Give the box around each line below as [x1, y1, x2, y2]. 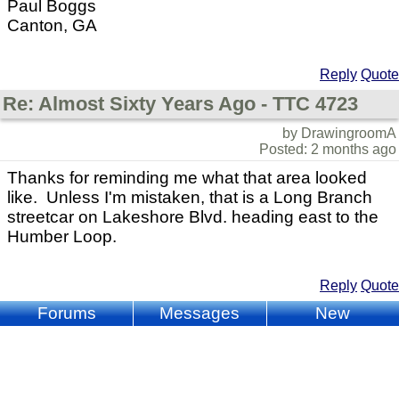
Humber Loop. [7, 227, 117, 247]
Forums [37, 304, 96, 323]
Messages [159, 304, 240, 323]
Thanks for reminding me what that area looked [7, 168, 367, 188]
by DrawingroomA [282, 126, 396, 142]
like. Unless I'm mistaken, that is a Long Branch [7, 188, 372, 208]
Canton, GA [7, 16, 97, 36]
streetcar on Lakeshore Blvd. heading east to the [7, 208, 379, 227]
